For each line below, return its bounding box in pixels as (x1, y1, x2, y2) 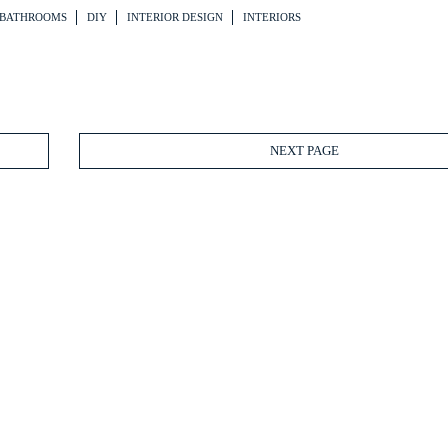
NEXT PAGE (269, 144, 339, 158)
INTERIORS (243, 11, 301, 23)
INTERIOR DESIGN (127, 11, 223, 23)
